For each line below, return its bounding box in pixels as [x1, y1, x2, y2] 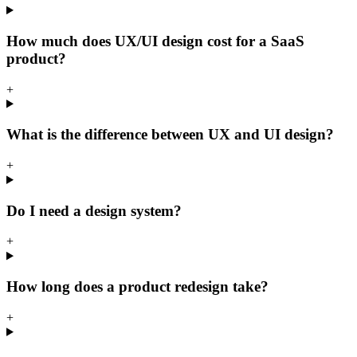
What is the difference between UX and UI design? [6, 126, 334, 143]
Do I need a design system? [6, 202, 182, 219]
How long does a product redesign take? [6, 278, 269, 296]
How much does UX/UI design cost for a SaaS [6, 32, 304, 49]
